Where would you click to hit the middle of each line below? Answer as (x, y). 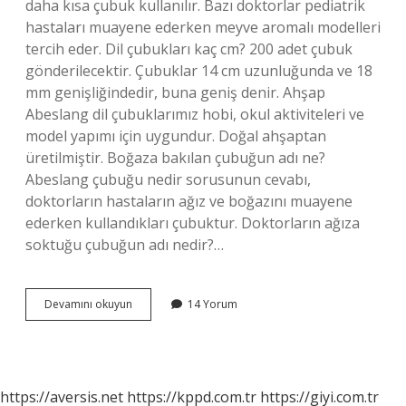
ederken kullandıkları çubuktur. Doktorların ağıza (193, 223)
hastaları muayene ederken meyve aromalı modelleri (203, 27)
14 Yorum (213, 304)
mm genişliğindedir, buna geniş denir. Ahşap (175, 92)
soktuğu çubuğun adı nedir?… (125, 245)
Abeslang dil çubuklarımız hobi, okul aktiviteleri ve (195, 114)
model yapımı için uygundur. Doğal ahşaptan (176, 136)
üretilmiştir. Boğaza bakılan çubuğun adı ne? (175, 158)
